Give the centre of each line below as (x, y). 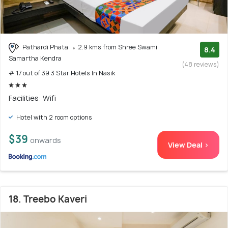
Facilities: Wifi (32, 98)
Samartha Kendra (35, 58)
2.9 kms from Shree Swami (118, 47)
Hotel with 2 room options (53, 117)
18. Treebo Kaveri (48, 199)
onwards (46, 140)
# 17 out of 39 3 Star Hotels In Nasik (62, 73)
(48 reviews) (201, 64)
